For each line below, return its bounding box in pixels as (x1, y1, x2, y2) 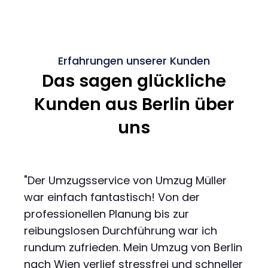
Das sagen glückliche (42, 69, 226, 93)
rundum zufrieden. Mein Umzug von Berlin (24, 239, 242, 255)
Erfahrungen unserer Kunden (58, 53, 210, 68)
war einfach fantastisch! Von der (24, 189, 200, 205)
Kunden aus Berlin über (34, 92, 234, 116)
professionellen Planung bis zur (24, 206, 189, 221)
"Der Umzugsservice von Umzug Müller (24, 172, 227, 188)
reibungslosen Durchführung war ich (24, 223, 217, 238)
